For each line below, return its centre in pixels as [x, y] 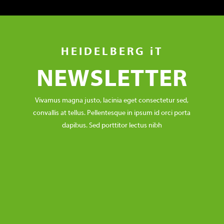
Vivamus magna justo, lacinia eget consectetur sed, [112, 101]
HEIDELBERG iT [112, 52]
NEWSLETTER [112, 80]
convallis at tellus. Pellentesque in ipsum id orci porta [112, 113]
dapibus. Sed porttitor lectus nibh [112, 126]
